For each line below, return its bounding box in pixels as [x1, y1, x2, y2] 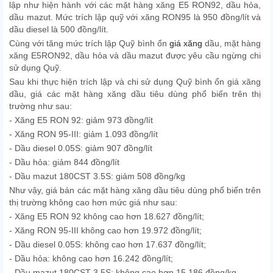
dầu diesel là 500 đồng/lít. [9, 24, 108, 34]
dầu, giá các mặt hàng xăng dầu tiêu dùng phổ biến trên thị [9, 89, 261, 99]
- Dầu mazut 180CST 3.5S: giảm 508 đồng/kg [9, 171, 185, 181]
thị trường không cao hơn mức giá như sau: [9, 197, 177, 207]
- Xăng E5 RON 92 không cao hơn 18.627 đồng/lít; [9, 211, 204, 221]
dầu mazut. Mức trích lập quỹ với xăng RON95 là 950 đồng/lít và [9, 12, 261, 22]
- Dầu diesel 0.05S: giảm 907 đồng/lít [9, 143, 152, 153]
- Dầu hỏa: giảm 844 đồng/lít [9, 157, 119, 167]
